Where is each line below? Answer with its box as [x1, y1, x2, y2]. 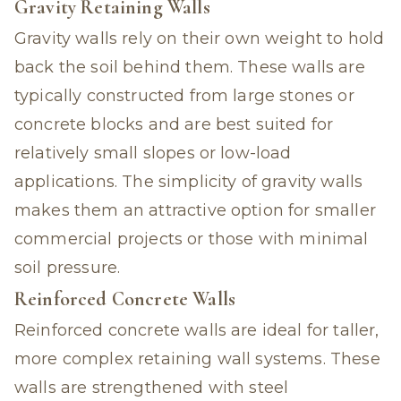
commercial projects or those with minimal [14, 229, 369, 249]
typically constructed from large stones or [14, 86, 354, 106]
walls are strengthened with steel [14, 378, 289, 397]
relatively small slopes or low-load [14, 143, 292, 163]
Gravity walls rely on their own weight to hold [14, 29, 385, 48]
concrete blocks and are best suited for [14, 115, 334, 134]
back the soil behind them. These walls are [14, 57, 365, 77]
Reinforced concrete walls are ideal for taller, [14, 320, 380, 340]
